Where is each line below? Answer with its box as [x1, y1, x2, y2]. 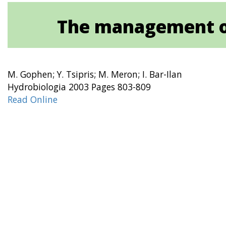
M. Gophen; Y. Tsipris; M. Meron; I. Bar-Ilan [8, 68, 182, 80]
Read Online [8, 93, 58, 105]
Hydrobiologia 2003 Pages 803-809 [8, 81, 151, 93]
